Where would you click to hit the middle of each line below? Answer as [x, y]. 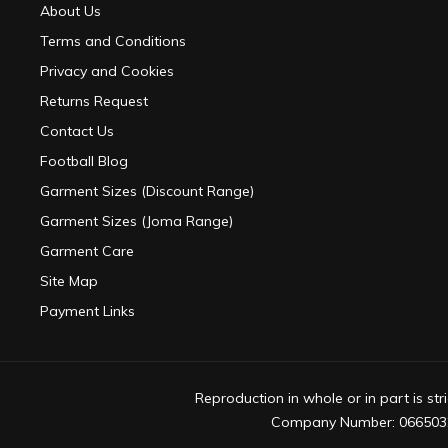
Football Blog [84, 161]
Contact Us [77, 131]
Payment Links [87, 311]
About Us [70, 11]
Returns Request [94, 101]
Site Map [69, 281]
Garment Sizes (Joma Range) [136, 221]
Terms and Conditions [113, 41]
